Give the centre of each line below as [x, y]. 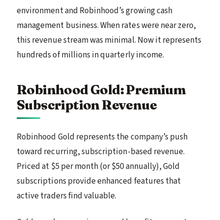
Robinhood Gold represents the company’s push [102, 137]
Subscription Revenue [87, 105]
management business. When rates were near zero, [107, 25]
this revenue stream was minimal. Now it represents [109, 40]
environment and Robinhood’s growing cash [95, 11]
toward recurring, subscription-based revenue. [101, 151]
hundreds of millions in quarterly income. [91, 55]
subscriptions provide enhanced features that [99, 181]
